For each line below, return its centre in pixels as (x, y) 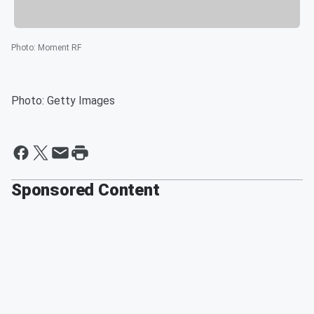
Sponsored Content (86, 190)
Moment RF (60, 48)
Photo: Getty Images (63, 101)
